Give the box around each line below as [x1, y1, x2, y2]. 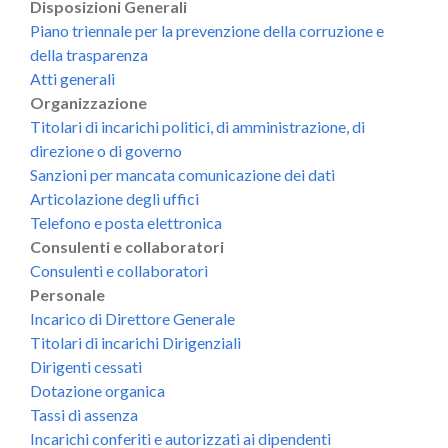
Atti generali [30, 68, 115, 88]
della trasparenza [30, 44, 148, 64]
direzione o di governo [30, 140, 182, 160]
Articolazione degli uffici [30, 188, 199, 208]
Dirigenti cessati [30, 356, 142, 376]
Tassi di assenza [30, 404, 138, 424]
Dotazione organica [30, 380, 165, 400]
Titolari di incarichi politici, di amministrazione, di [30, 116, 365, 136]
